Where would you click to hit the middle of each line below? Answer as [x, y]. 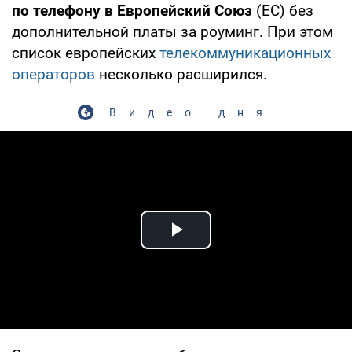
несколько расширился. [181, 74]
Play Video [233, 247]
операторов [53, 74]
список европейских [86, 53]
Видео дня [192, 112]
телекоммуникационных [245, 53]
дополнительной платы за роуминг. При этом [172, 31]
